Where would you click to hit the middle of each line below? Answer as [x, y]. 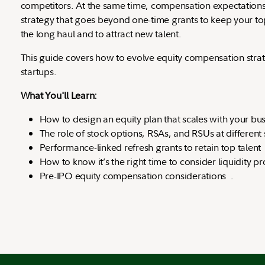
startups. [38, 72]
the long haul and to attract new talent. [107, 34]
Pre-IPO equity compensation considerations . [136, 176]
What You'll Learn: [59, 95]
